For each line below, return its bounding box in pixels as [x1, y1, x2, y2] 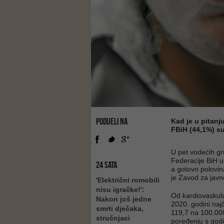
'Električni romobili [96, 176, 159, 184]
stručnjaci [96, 214, 130, 222]
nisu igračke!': [96, 185, 144, 193]
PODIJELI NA [96, 116, 127, 126]
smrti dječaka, [96, 204, 143, 212]
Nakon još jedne [96, 195, 151, 203]
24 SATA [96, 160, 117, 170]
